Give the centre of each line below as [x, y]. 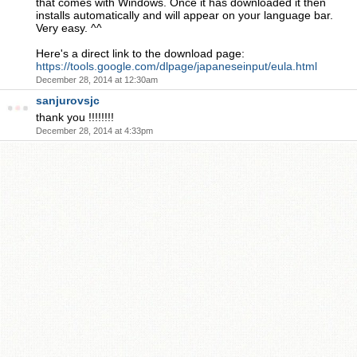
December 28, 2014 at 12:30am [97, 80]
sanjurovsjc [68, 100]
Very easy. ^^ [69, 28]
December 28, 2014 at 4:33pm [94, 131]
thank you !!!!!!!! [75, 117]
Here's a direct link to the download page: [140, 53]
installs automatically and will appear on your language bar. [184, 15]
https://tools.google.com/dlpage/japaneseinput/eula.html [177, 66]
